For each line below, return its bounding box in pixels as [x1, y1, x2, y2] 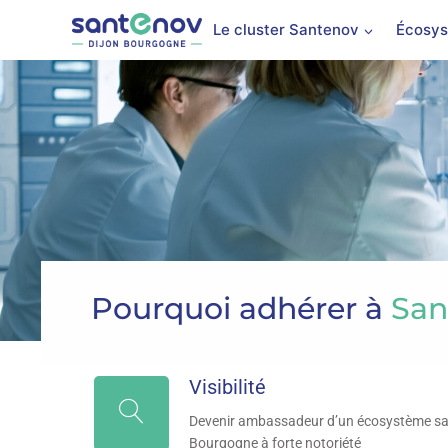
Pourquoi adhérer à [91, 290, 392, 327]
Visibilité [188, 375, 266, 399]
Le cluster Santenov [213, 20, 360, 39]
